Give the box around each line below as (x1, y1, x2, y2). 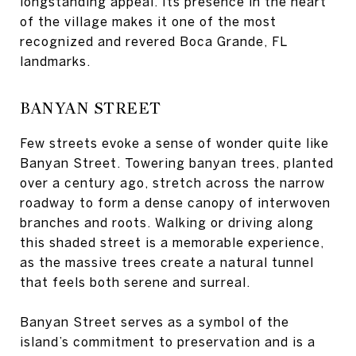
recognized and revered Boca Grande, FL (20, 34, 287, 48)
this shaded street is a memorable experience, (20, 235, 324, 250)
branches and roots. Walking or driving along (20, 215, 314, 230)
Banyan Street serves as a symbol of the (20, 315, 289, 329)
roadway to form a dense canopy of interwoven (20, 195, 331, 210)
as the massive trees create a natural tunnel (20, 255, 314, 269)
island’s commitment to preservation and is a (20, 335, 315, 349)
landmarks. (20, 54, 91, 68)
